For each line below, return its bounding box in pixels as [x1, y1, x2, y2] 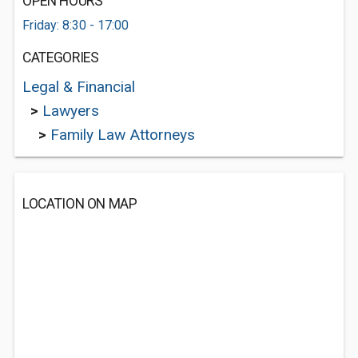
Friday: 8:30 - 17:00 [22, 18, 129, 33]
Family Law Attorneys [50, 125, 195, 144]
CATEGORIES [22, 50, 99, 66]
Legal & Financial [22, 78, 135, 96]
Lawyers [42, 101, 99, 120]
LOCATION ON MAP [22, 196, 137, 212]
